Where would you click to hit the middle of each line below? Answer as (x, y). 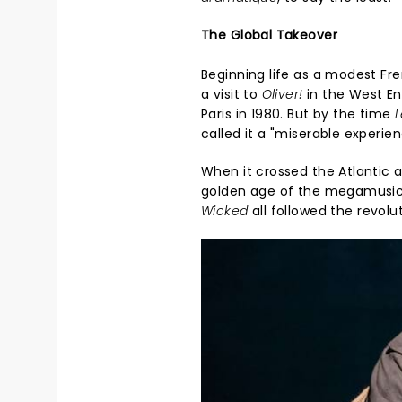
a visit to (232, 94)
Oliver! (282, 94)
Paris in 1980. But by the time (298, 114)
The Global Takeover (269, 35)
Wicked (225, 210)
